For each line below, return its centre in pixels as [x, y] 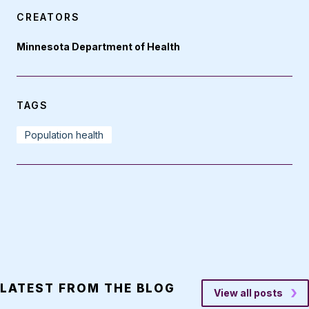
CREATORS [48, 17]
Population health [64, 134]
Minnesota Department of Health [98, 46]
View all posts [248, 293]
